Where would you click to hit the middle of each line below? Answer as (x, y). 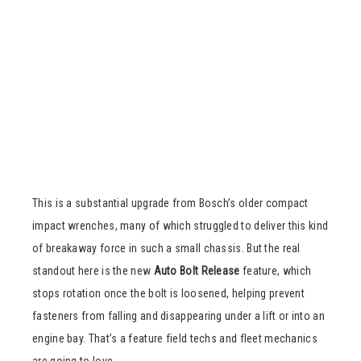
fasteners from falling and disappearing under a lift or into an (178, 315)
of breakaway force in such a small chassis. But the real (166, 248)
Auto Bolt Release (197, 270)
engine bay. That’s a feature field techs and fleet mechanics (175, 338)
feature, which (276, 270)
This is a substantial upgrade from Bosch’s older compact (170, 203)
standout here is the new (93, 270)
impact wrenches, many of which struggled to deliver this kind (180, 225)
